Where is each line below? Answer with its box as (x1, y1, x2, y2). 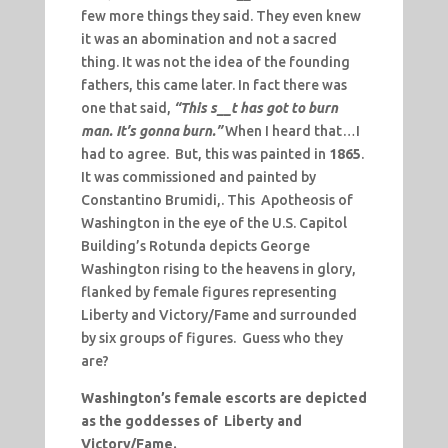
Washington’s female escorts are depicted (80, 389, 367, 406)
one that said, (80, 99, 171, 116)
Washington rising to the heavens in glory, (80, 260, 356, 277)
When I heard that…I (224, 122, 360, 139)
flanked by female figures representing (80, 283, 337, 300)
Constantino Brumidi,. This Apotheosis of (80, 191, 353, 208)
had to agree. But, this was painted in (80, 145, 326, 162)
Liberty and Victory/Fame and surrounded (80, 306, 357, 323)
